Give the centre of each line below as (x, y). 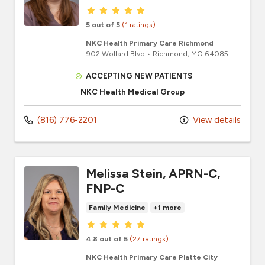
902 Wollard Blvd (115, 54)
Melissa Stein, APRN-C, (153, 174)
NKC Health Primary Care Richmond (150, 43)
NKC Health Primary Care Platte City (152, 257)
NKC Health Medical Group (132, 92)
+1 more (167, 208)
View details (216, 120)
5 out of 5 (103, 25)
